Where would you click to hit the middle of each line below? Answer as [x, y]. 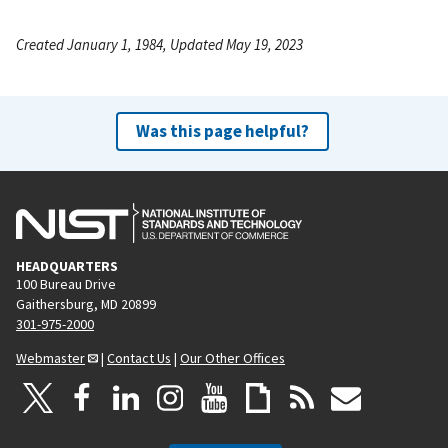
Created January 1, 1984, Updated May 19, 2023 [159, 44]
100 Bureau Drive [66, 283]
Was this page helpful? [222, 130]
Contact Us [139, 357]
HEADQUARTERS [67, 265]
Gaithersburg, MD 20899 [86, 303]
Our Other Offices [232, 357]
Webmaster [50, 357]
